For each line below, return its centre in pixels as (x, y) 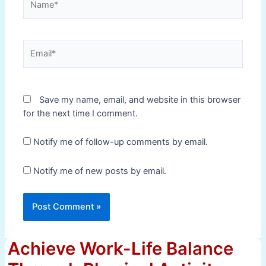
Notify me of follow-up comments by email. (121, 142)
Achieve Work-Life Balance (120, 249)
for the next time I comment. (81, 113)
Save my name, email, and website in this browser (140, 99)
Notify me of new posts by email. (100, 171)
